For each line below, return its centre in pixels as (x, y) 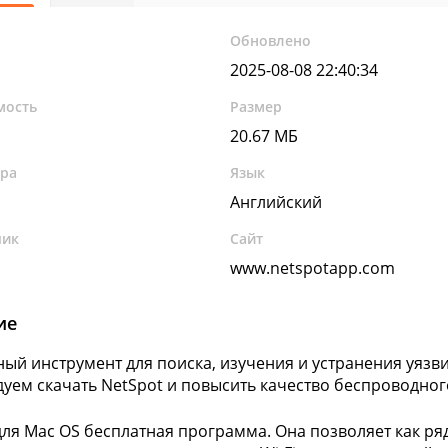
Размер (256, 106)
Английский (276, 202)
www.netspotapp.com (313, 268)
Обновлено (271, 40)
